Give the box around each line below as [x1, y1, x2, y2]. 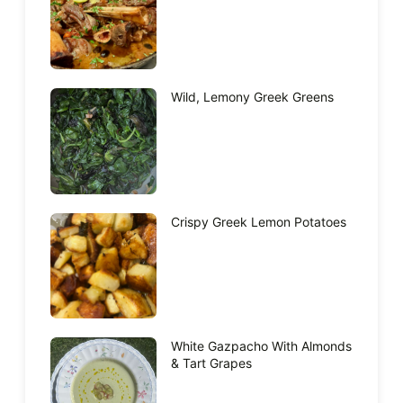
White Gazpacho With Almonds [170, 338, 352, 354]
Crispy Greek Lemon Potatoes [170, 213, 346, 229]
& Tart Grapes [170, 355, 252, 372]
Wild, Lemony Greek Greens [170, 89, 334, 105]
